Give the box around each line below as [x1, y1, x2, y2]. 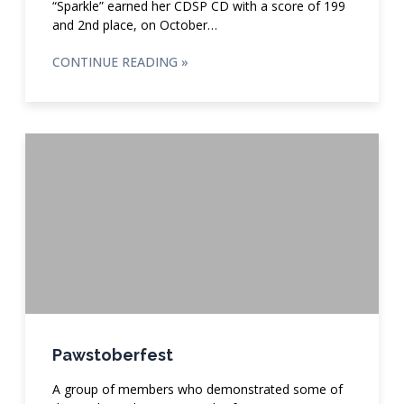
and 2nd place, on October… [51, 15, 217, 33]
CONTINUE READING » [51, 52, 188, 70]
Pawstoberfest [51, 344, 173, 364]
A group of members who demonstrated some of [51, 380, 343, 398]
